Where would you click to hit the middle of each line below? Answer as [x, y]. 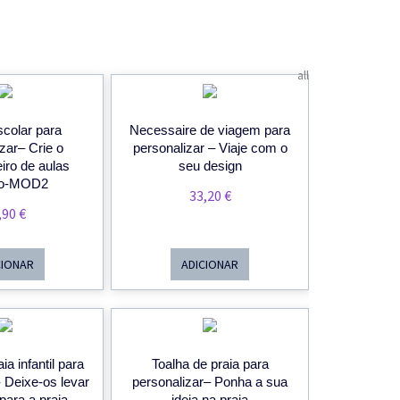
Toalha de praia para [210, 364]
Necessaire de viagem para [210, 130]
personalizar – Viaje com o [210, 148]
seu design [210, 166]
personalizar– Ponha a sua [210, 382]
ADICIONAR [210, 265]
